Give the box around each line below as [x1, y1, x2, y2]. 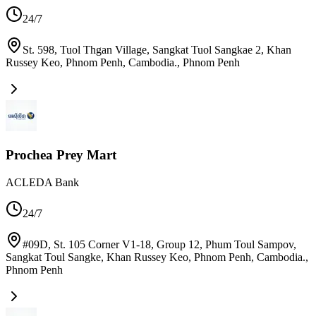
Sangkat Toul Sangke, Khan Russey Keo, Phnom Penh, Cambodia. [6, 250, 305, 263]
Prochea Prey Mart [6, 147, 116, 163]
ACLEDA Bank [6, 176, 79, 188]
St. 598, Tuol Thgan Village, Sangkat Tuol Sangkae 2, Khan [23, 44, 291, 56]
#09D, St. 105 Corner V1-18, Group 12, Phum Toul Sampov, [23, 238, 296, 250]
